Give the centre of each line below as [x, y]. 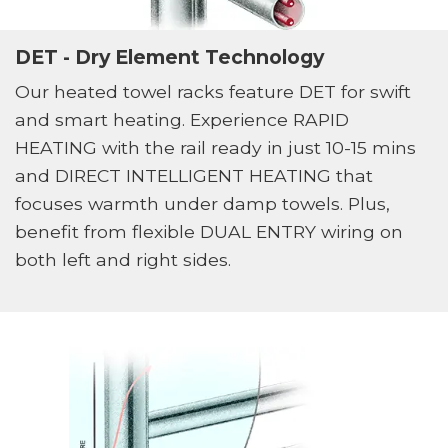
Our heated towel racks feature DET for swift [212, 92]
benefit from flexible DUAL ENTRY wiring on [208, 232]
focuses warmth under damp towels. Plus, [202, 204]
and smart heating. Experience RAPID [181, 120]
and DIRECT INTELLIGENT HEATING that [193, 176]
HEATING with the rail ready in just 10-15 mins [215, 148]
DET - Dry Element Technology [169, 56]
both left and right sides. [122, 260]
